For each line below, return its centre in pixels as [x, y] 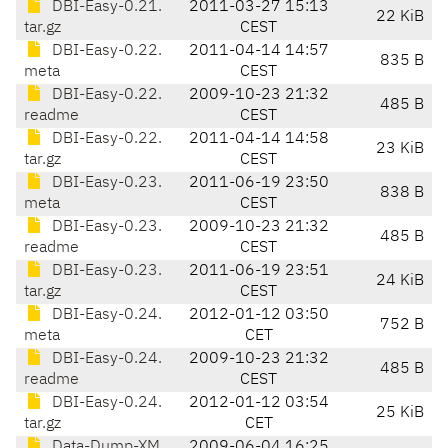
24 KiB [400, 281]
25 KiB [400, 413]
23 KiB [400, 149]
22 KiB [400, 17]
